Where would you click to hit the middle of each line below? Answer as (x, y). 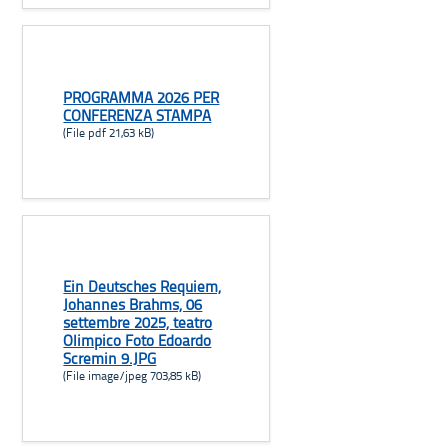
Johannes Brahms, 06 (133, 304)
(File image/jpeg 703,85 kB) (132, 376)
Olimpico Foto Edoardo (137, 340)
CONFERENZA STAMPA (137, 114)
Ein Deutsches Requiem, (142, 286)
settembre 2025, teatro (138, 322)
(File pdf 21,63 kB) (109, 132)
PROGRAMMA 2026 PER (141, 96)
